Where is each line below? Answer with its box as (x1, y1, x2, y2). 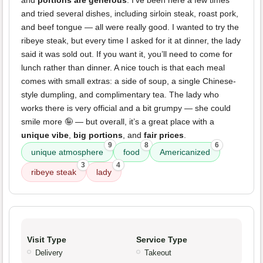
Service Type (136, 235, 187, 245)
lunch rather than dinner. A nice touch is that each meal (21, 63, 225, 73)
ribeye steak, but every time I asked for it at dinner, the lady (21, 36, 241, 46)
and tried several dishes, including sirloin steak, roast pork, (21, 9, 238, 19)
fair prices (144, 130, 184, 140)
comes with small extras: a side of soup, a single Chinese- (21, 76, 236, 86)
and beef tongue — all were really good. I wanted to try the (21, 22, 239, 32)
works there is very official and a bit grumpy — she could (21, 103, 231, 113)
